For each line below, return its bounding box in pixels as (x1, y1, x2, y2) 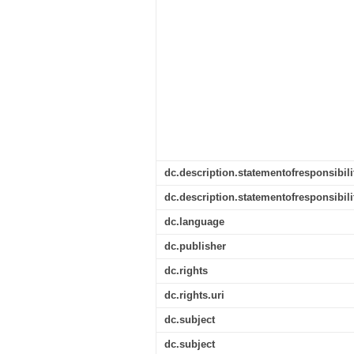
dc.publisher (164, 240, 226, 252)
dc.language (164, 216, 224, 228)
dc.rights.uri (164, 289, 224, 301)
